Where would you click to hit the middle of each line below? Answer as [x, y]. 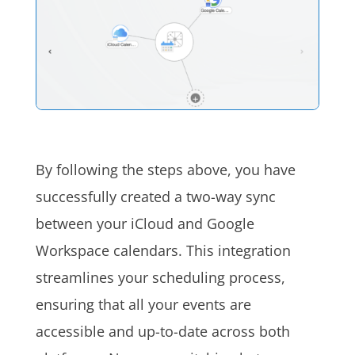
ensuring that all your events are [143, 304]
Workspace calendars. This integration [163, 250]
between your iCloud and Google [145, 223]
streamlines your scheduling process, [160, 277]
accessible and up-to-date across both [162, 331]
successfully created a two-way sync [155, 196]
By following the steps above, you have [165, 169]
